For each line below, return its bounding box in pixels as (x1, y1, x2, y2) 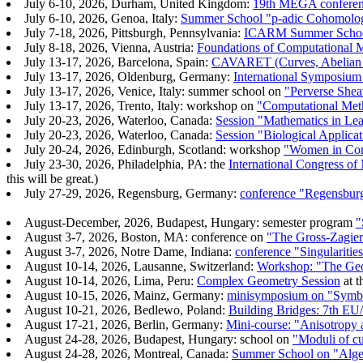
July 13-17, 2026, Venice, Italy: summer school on (24, 84, 284, 99)
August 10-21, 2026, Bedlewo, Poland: (24, 303, 228, 318)
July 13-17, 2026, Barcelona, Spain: (24, 55, 211, 70)
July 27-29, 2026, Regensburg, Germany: (24, 186, 240, 201)
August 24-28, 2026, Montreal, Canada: (24, 347, 232, 361)
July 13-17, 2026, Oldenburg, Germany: (24, 70, 233, 84)
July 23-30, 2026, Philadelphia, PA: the (24, 157, 228, 172)
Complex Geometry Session (197, 274, 340, 288)
